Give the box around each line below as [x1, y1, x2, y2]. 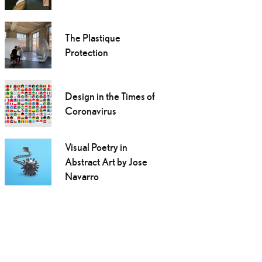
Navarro [64, 170, 99, 183]
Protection [64, 46, 108, 59]
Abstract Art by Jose [64, 156, 147, 168]
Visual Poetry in [64, 141, 127, 154]
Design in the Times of [64, 90, 155, 103]
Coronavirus [64, 105, 116, 118]
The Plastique [64, 32, 120, 44]
